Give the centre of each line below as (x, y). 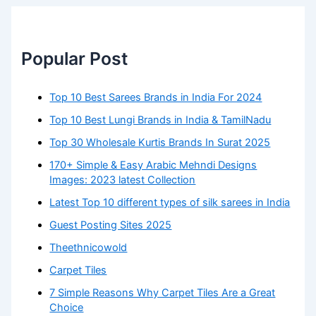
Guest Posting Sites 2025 (111, 225)
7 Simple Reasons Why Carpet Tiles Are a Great (163, 292)
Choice (67, 307)
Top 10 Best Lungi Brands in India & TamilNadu (160, 120)
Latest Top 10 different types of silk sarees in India (170, 203)
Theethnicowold (89, 248)
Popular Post (75, 58)
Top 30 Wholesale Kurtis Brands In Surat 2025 (160, 143)
